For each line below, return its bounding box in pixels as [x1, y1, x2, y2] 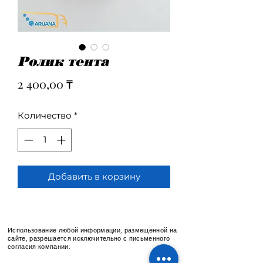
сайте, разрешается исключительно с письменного [8, 234, 170, 242]
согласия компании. [8, 242, 70, 251]
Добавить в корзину [48, 170, 140, 182]
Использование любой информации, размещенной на [8, 225, 177, 234]
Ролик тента [18, 53, 109, 69]
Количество [18, 110, 72, 121]
